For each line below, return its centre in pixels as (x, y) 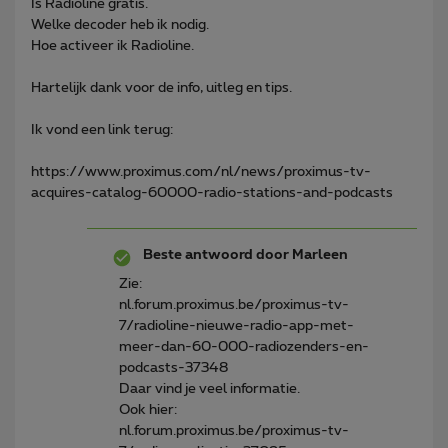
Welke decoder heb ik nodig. (120, 24)
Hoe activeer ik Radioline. (112, 45)
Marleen (318, 254)
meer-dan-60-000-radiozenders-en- (244, 346)
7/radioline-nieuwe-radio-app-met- (236, 325)
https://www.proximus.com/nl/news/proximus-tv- (201, 171)
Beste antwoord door (216, 254)
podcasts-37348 (173, 367)
